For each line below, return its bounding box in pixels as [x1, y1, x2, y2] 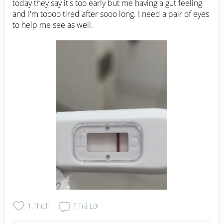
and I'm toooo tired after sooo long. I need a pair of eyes [12, 8, 209, 19]
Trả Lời [78, 201, 99, 211]
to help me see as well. [12, 19, 93, 30]
